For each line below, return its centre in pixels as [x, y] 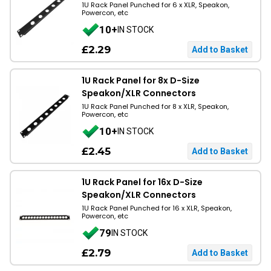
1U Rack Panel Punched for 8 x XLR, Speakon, [155, 106]
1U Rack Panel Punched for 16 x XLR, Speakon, [157, 208]
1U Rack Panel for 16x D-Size [142, 182]
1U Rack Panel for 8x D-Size [141, 80]
